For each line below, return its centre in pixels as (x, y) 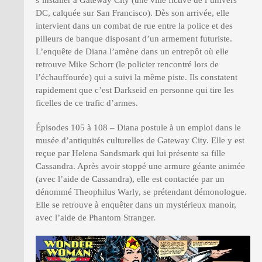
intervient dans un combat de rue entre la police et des (134, 25)
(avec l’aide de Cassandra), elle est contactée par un (130, 179)
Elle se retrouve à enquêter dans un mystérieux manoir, (136, 204)
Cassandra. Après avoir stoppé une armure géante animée (140, 166)
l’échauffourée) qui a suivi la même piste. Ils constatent (137, 77)
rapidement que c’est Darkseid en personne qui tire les (135, 90)
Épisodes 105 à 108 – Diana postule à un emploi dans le (138, 127)
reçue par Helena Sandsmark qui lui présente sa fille (130, 153)
